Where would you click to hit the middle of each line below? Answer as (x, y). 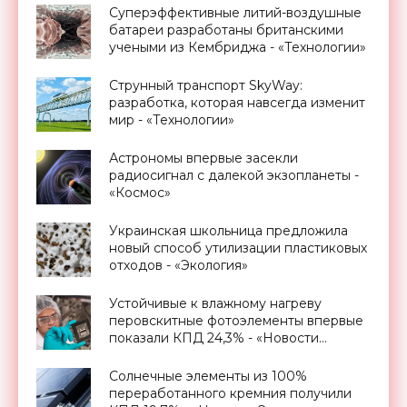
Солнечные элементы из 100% (208, 376)
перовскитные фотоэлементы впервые (236, 320)
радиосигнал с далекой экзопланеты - (234, 175)
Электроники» (155, 355)
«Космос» (140, 192)
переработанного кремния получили (230, 393)
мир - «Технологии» (172, 119)
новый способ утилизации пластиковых (238, 248)
